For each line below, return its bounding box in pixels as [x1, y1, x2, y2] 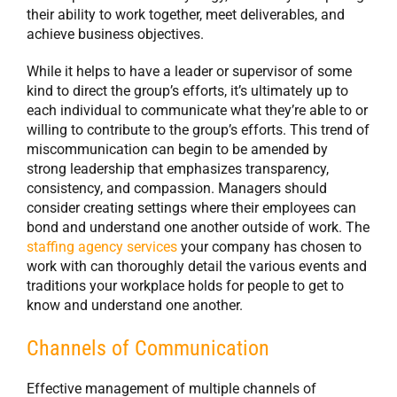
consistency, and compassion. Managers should [27, 180, 327, 198]
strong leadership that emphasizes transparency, [27, 160, 329, 178]
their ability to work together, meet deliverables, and [27, 6, 345, 24]
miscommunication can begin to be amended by [27, 141, 328, 159]
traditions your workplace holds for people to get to [27, 277, 344, 295]
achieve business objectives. [27, 26, 204, 43]
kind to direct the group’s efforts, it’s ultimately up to [27, 82, 348, 100]
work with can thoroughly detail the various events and [27, 258, 367, 276]
